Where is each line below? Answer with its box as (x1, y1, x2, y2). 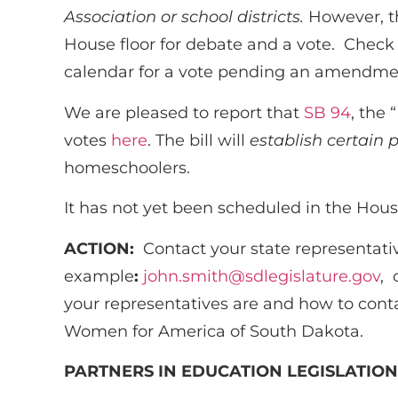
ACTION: (64, 238, 134, 259)
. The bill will (147, 130, 250, 150)
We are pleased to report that (64, 102, 304, 123)
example (64, 266, 134, 286)
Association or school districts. (64, 7, 308, 28)
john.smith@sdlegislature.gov (143, 266, 380, 286)
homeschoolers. (64, 157, 190, 178)
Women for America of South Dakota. (64, 321, 363, 341)
